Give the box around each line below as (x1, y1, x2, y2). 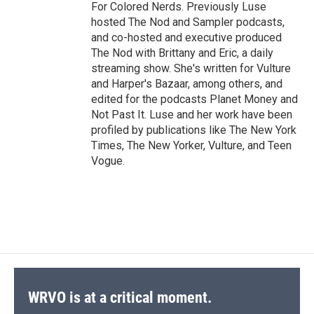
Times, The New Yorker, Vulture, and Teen (91, 139, 292, 153)
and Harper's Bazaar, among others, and (91, 77, 282, 91)
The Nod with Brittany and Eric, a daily (91, 46, 273, 60)
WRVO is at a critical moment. (28, 289, 212, 307)
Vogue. (91, 154, 125, 168)
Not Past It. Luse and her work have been (91, 108, 292, 122)
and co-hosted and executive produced (91, 31, 282, 45)
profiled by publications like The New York (91, 123, 296, 137)
